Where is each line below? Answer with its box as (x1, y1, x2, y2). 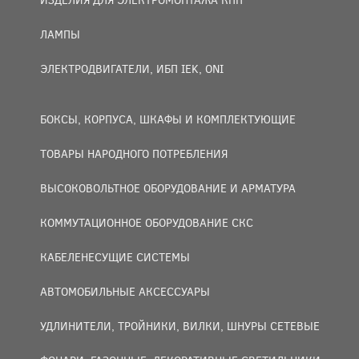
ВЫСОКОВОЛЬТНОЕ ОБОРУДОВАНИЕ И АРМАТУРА (40, 180, 296, 196)
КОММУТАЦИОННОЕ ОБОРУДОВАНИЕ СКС (40, 215, 253, 230)
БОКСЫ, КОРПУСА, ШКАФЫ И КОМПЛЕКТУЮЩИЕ (40, 111, 296, 127)
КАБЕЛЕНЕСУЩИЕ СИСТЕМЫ (40, 249, 190, 264)
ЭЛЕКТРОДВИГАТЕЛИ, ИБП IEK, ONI (40, 61, 224, 76)
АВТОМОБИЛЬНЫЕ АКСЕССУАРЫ (40, 284, 210, 299)
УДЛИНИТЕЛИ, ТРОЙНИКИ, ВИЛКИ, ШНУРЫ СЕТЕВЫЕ (40, 318, 320, 333)
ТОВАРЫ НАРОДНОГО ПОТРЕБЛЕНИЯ (40, 146, 228, 161)
